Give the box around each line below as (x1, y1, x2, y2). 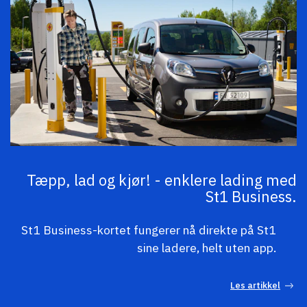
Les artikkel (230, 279, 280, 291)
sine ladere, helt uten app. (137, 239, 276, 256)
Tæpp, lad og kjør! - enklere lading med (27, 169, 297, 190)
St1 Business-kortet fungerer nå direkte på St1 (21, 221, 276, 238)
